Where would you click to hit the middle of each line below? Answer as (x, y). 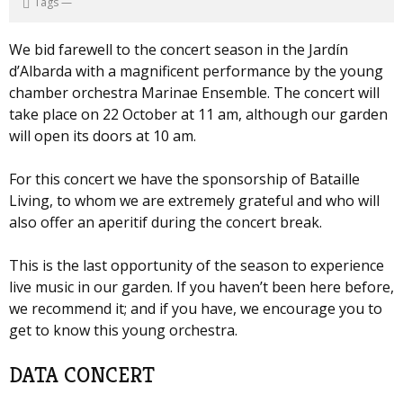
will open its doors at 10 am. (103, 136)
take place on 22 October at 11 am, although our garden (198, 115)
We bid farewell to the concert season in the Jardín (179, 50)
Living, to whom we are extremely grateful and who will (194, 201)
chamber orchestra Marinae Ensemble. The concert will (194, 93)
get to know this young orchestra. (123, 331)
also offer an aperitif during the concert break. (166, 223)
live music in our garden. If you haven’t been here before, (201, 287)
